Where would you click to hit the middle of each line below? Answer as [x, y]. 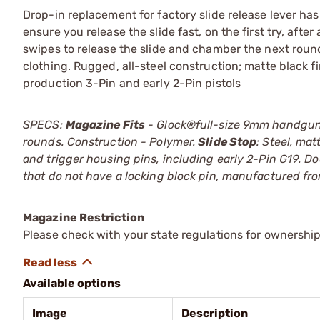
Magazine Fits [105, 125]
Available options [72, 283]
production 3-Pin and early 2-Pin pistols [132, 83]
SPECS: [44, 125]
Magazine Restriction [84, 217]
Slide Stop [226, 142]
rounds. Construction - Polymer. [110, 142]
